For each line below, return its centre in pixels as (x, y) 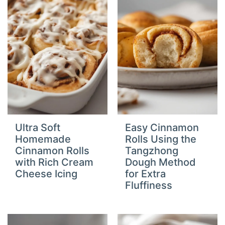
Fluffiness (149, 185)
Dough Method (160, 162)
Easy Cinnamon (162, 127)
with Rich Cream (54, 162)
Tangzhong (152, 150)
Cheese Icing (46, 174)
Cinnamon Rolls (52, 150)
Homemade (43, 139)
